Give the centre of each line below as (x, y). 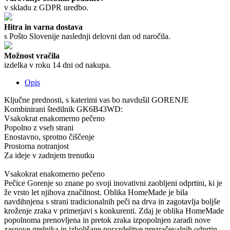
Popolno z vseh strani (39, 127)
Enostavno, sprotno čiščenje (49, 137)
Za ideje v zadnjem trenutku (49, 155)
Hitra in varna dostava (43, 27)
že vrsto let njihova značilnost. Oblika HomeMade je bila (96, 192)
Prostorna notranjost (36, 146)
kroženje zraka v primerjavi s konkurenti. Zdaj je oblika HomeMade (114, 210)
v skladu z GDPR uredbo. (46, 7)
